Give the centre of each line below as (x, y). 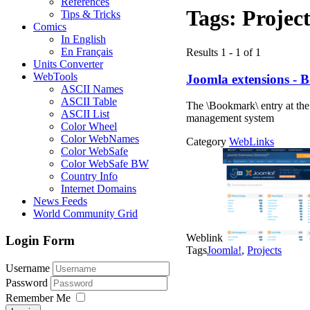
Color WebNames (100, 139)
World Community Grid (85, 214)
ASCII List (85, 114)
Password (28, 282)
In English (83, 39)
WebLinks (252, 142)
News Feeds (60, 201)
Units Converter (68, 64)
